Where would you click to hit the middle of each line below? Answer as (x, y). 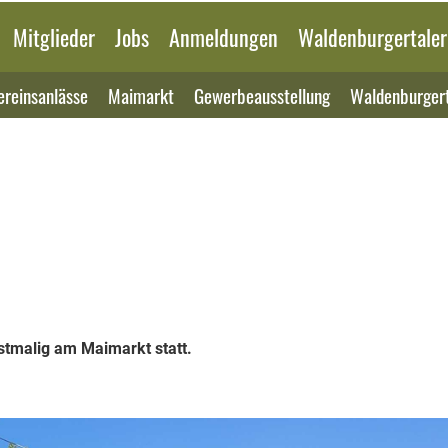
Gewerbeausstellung (262, 95)
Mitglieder (54, 37)
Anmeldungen (223, 37)
